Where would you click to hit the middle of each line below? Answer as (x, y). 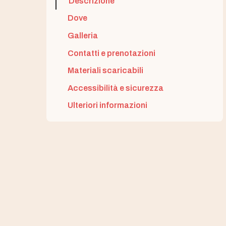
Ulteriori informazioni (107, 105)
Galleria (83, 35)
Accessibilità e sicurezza (116, 88)
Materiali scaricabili (105, 71)
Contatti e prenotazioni (111, 53)
